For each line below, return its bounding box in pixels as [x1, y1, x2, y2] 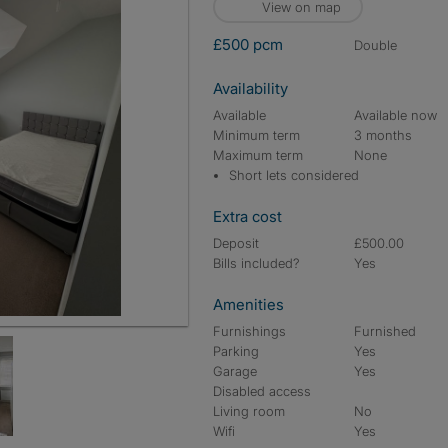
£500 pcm [213, 35, 283, 54]
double [363, 37, 398, 53]
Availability [213, 79, 288, 98]
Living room [213, 403, 285, 419]
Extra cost [213, 207, 282, 226]
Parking [213, 343, 259, 359]
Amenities [213, 295, 284, 314]
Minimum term [213, 127, 300, 143]
